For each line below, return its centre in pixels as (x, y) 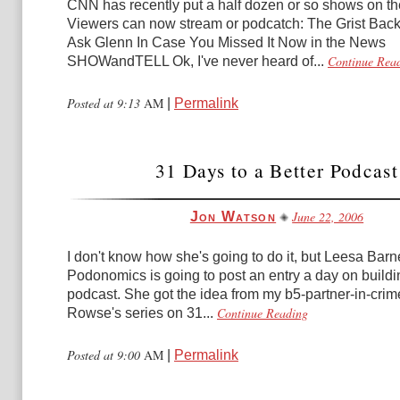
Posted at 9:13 (105, 103)
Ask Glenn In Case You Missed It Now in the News (226, 42)
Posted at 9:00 (105, 355)
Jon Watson (233, 217)
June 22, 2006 (328, 217)
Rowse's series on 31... (140, 313)
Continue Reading (262, 313)
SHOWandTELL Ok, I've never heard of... (196, 61)
